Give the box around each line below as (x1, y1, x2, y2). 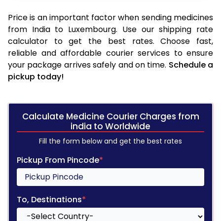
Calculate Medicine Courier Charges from (22, 110, 199, 122)
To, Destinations (17, 193, 82, 205)
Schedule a (168, 59, 213, 71)
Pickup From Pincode (17, 154, 99, 166)
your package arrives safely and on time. (8, 59, 169, 71)
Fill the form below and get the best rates (39, 136, 182, 146)
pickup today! (8, 71, 64, 82)
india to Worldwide (71, 120, 150, 132)
